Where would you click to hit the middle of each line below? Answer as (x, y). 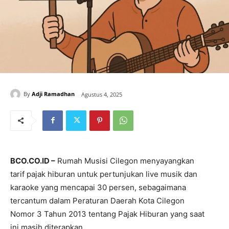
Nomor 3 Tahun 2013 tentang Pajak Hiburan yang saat (107, 214)
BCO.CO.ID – (33, 161)
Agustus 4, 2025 (102, 94)
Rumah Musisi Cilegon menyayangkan (125, 161)
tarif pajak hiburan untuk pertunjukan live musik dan (104, 174)
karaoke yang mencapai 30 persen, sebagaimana (98, 187)
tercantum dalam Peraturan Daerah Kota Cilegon (97, 200)
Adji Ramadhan (53, 94)
